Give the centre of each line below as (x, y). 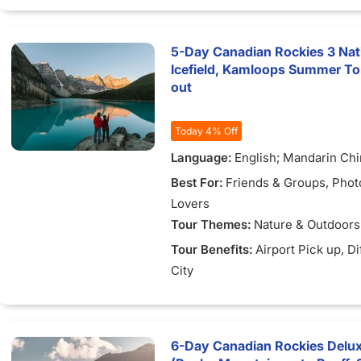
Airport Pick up (298, 249)
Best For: (197, 183)
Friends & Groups (276, 183)
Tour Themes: (211, 224)
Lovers (190, 203)
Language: (201, 158)
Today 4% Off (206, 131)
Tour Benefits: (212, 249)
